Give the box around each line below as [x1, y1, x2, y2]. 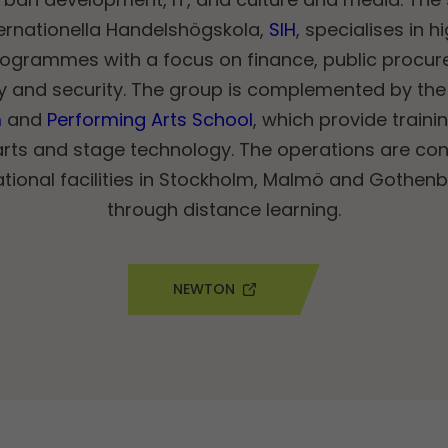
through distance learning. [106, 197, 341, 223]
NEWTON [172, 278, 235, 299]
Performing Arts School [46, 107, 253, 133]
